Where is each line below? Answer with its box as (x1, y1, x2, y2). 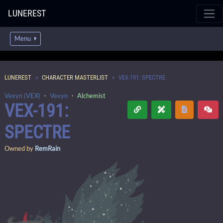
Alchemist (77, 92, 106, 100)
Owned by (4, 144, 35, 152)
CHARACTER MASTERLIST (42, 74, 108, 81)
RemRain (35, 144, 60, 152)
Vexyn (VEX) (4, 92, 40, 100)
